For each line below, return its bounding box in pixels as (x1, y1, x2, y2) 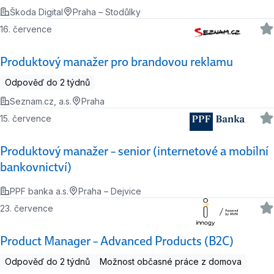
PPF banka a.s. (10, 185, 68, 196)
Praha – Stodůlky (73, 6, 141, 17)
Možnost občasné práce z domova (100, 256, 242, 267)
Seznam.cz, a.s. (10, 95, 72, 106)
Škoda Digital (10, 6, 63, 17)
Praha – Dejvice (78, 185, 141, 196)
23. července (5, 202, 54, 213)
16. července (3, 23, 53, 34)
